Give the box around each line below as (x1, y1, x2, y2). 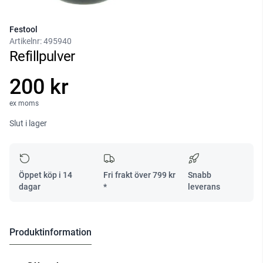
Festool (9, 25, 38, 35)
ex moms (9, 99, 39, 108)
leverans (188, 182, 221, 192)
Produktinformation (9, 227, 92, 238)
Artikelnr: (9, 36, 43, 46)
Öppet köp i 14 (19, 170, 72, 180)
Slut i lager (9, 119, 47, 129)
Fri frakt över (103, 170, 153, 180)
